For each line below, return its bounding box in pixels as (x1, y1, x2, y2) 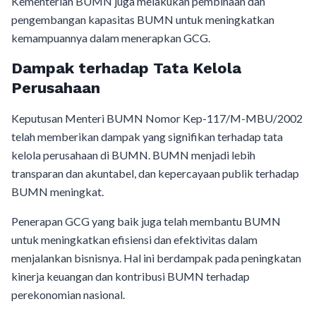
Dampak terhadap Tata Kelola (11, 59, 241, 77)
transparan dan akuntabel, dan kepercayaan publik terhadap (11, 166, 299, 180)
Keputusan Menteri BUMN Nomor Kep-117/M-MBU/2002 (11, 111, 303, 125)
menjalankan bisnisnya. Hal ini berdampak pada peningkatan (11, 251, 301, 265)
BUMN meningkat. (11, 185, 104, 198)
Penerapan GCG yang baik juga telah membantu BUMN (11, 214, 281, 228)
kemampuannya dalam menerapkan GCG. (11, 31, 210, 44)
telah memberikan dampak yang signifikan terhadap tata (11, 130, 283, 143)
